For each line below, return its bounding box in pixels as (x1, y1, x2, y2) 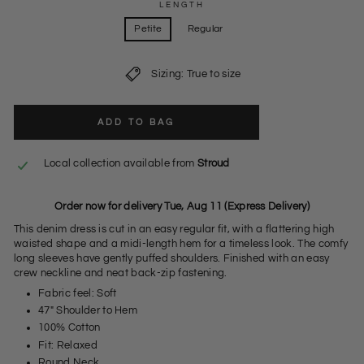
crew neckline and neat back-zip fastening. (14, 266, 227, 279)
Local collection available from (43, 157, 197, 169)
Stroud (197, 157, 230, 169)
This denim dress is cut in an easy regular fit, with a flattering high (14, 223, 335, 235)
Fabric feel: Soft (38, 288, 117, 299)
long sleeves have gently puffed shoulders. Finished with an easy (14, 252, 330, 264)
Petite (134, 23, 162, 34)
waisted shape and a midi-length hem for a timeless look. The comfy (14, 237, 349, 249)
